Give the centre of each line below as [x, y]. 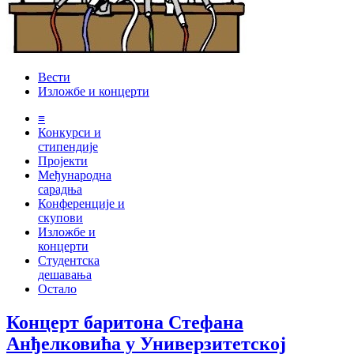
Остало [57, 289]
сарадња [60, 190]
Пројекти [63, 161]
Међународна [75, 175]
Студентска [69, 261]
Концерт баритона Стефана [125, 322]
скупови [60, 218]
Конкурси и [70, 133]
